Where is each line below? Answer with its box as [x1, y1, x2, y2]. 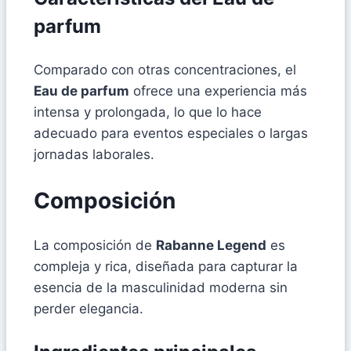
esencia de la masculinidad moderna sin [34, 279, 288, 295]
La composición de [34, 237, 156, 253]
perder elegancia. [34, 300, 143, 317]
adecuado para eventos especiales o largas [34, 125, 308, 142]
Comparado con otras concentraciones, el [34, 62, 296, 78]
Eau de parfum [34, 83, 129, 100]
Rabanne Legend [156, 237, 266, 253]
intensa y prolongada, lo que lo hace [34, 104, 262, 121]
